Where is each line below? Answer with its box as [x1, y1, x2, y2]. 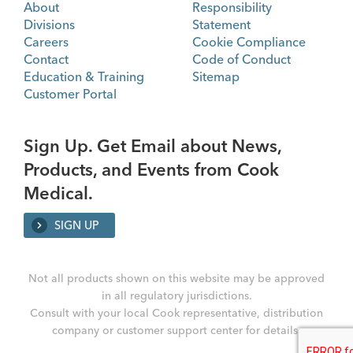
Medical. [24, 181, 93, 204]
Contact [24, 50, 69, 67]
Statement [192, 16, 251, 32]
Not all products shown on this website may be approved [28, 271, 325, 286]
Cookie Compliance [192, 33, 306, 50]
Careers [24, 33, 69, 50]
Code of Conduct [192, 50, 291, 67]
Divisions [24, 16, 75, 32]
